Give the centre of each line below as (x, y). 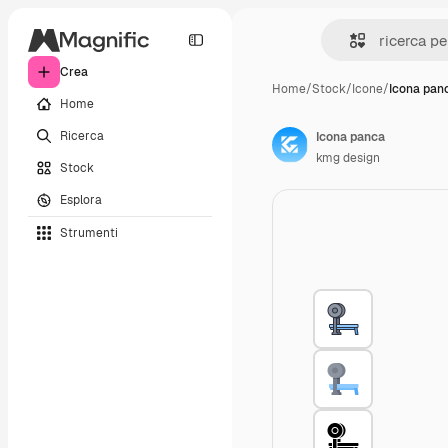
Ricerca (82, 135)
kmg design (348, 158)
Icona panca (350, 137)
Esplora (81, 199)
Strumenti (89, 232)
